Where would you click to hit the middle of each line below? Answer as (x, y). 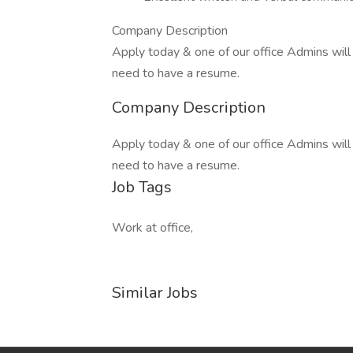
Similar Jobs (155, 293)
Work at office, (152, 228)
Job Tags (142, 187)
